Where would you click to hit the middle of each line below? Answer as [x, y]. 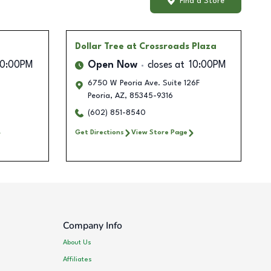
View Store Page [159, 133]
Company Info [93, 226]
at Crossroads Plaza [171, 47]
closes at [166, 66]
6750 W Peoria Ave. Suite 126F [143, 83]
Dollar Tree [99, 47]
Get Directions [99, 133]
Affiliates [78, 259]
